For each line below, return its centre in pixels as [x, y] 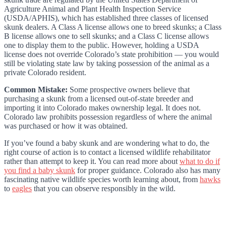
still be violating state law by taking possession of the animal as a [107, 64]
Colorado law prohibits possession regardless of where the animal [108, 117]
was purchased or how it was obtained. [66, 126]
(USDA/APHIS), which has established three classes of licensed [106, 18]
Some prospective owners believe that [129, 90]
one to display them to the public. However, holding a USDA [101, 45]
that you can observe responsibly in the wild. [104, 189]
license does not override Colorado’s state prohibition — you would [111, 54]
